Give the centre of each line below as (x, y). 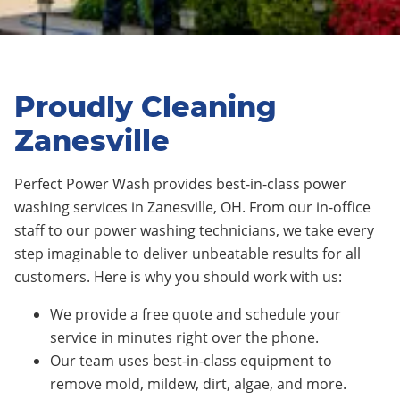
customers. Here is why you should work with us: (178, 277)
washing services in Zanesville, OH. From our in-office (192, 207)
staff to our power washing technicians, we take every (194, 230)
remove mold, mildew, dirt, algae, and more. (198, 384)
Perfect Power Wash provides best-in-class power (180, 184)
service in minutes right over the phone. (184, 337)
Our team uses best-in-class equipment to (191, 361)
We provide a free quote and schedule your (196, 314)
